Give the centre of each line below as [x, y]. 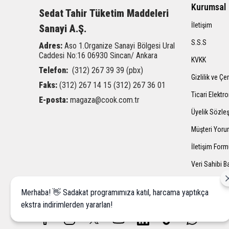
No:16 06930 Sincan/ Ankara [112, 56]
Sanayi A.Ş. [63, 29]
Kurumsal [209, 7]
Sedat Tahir [64, 14]
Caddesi [53, 56]
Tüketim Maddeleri [129, 14]
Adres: [52, 46]
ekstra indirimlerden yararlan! [67, 205]
